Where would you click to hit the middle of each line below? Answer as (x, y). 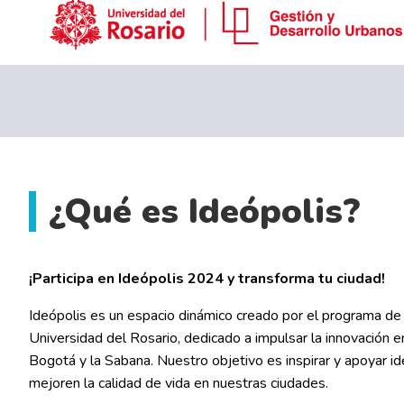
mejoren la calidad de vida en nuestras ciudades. (179, 383)
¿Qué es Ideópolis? (204, 211)
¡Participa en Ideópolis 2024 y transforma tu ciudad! (207, 278)
